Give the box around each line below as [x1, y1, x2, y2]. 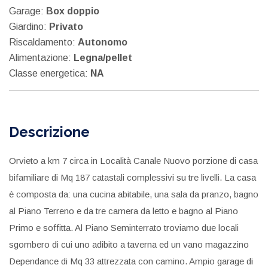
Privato [49, 21, 83, 32]
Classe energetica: [9, 68, 90, 78]
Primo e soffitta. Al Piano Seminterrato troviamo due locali [9, 222, 239, 233]
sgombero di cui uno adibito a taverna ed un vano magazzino [9, 239, 249, 249]
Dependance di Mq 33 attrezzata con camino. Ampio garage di [9, 255, 253, 266]
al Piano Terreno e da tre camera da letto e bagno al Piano [9, 205, 238, 216]
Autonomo [78, 36, 127, 47]
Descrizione [9, 123, 90, 141]
